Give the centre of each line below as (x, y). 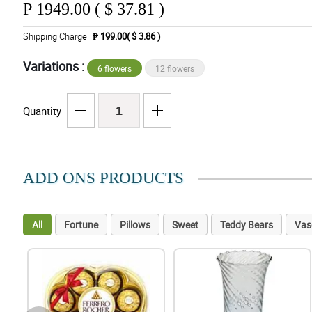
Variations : (55, 67)
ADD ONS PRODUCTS (103, 178)
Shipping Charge (55, 37)
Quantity (42, 111)
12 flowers (174, 69)
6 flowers (114, 69)
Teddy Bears (246, 225)
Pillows (135, 225)
